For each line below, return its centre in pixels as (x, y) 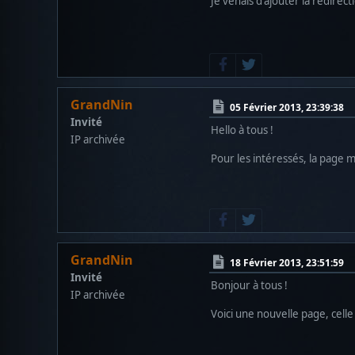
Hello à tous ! (242, 130)
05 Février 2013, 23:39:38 (287, 107)
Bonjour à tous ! (249, 285)
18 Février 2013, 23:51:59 (287, 262)
